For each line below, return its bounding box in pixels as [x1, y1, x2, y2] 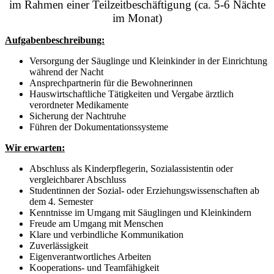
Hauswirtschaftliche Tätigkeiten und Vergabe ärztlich [29, 88, 234, 99]
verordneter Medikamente [29, 99, 128, 110]
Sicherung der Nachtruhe [29, 110, 126, 121]
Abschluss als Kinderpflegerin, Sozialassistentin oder [29, 163, 233, 174]
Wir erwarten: [5, 142, 65, 153]
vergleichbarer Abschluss [29, 174, 126, 185]
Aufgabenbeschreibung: [5, 34, 105, 45]
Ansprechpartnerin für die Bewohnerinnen [29, 77, 193, 88]
